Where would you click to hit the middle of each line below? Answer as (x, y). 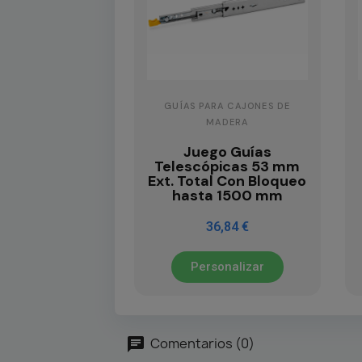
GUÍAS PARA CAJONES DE (227, 106)
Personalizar (227, 267)
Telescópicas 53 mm (227, 167)
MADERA (227, 122)
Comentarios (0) (201, 343)
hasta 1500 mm (227, 196)
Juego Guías (227, 152)
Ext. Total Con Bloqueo (227, 181)
